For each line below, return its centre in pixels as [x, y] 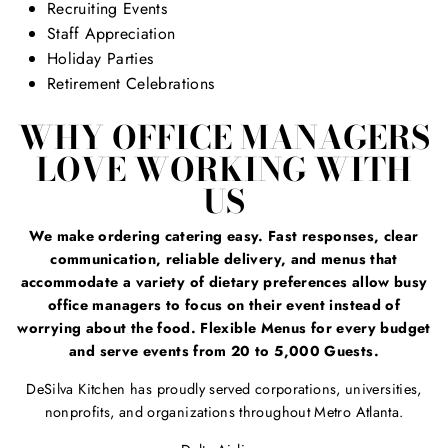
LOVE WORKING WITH [224, 169]
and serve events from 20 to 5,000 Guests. [224, 351]
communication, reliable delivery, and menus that [224, 259]
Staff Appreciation [111, 34]
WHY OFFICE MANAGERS [224, 137]
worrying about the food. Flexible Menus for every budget [224, 328]
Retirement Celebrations [131, 84]
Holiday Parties [100, 59]
